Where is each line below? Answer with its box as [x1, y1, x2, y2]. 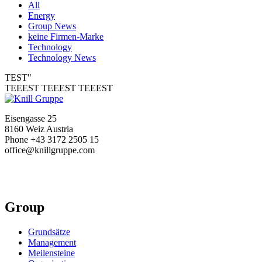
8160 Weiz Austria [5, 124, 73, 134]
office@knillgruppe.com [5, 145, 95, 155]
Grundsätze [28, 226, 70, 237]
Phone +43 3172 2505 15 [5, 135, 99, 144]
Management [28, 237, 76, 247]
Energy [28, 11, 55, 20]
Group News [28, 21, 76, 31]
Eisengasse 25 [5, 113, 57, 123]
